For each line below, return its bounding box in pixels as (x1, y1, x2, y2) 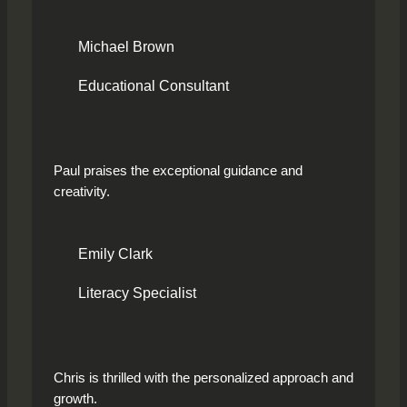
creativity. (53, 184, 110, 199)
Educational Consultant (77, 78, 229, 94)
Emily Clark (77, 246, 153, 263)
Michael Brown (77, 38, 174, 55)
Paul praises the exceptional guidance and (53, 163, 303, 178)
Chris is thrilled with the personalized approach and (53, 371, 353, 386)
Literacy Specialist (77, 285, 196, 302)
